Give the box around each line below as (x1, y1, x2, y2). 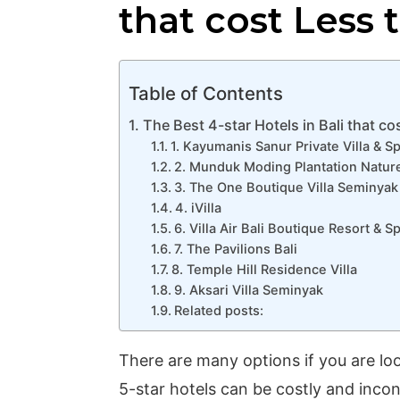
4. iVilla (174, 199, 221, 216)
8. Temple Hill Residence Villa (171, 261, 357, 278)
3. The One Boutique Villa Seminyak (173, 179, 398, 196)
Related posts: (173, 302, 263, 319)
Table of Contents (129, 81, 284, 104)
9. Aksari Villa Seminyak (173, 281, 323, 298)
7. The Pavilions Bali (173, 240, 297, 257)
